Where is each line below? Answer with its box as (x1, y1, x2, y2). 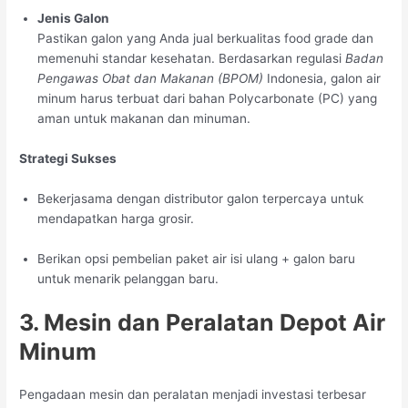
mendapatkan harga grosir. (37, 210, 195, 226)
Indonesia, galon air (263, 70, 382, 86)
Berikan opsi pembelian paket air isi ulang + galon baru (37, 250, 356, 266)
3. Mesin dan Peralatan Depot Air (19, 309, 386, 337)
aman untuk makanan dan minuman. (37, 110, 251, 126)
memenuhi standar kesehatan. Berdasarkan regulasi (37, 50, 346, 66)
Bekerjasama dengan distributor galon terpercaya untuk (37, 190, 364, 206)
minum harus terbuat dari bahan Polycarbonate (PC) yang (37, 90, 378, 106)
